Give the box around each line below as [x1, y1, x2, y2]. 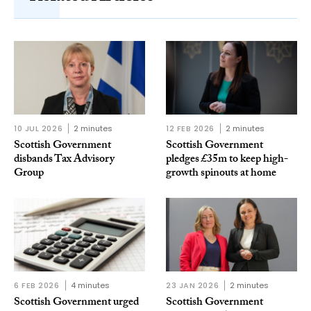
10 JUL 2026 [14, 123, 63, 134]
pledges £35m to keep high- [166, 151, 288, 169]
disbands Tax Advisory [14, 151, 115, 169]
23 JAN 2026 [166, 280, 219, 292]
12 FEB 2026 [166, 123, 215, 134]
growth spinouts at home [166, 165, 276, 183]
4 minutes [70, 280, 110, 292]
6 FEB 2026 [14, 280, 60, 292]
